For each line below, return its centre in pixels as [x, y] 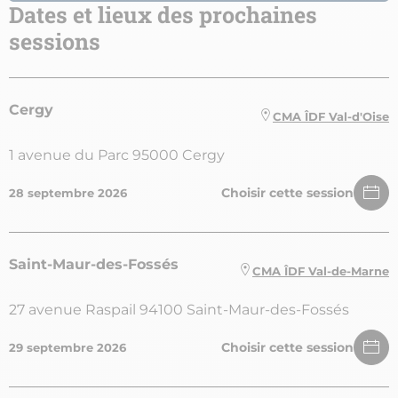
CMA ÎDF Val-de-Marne [321, 271]
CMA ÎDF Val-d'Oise [331, 116]
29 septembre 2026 [68, 348]
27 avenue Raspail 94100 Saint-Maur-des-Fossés [179, 310]
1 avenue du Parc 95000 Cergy [117, 155]
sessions [55, 42]
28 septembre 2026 [68, 193]
